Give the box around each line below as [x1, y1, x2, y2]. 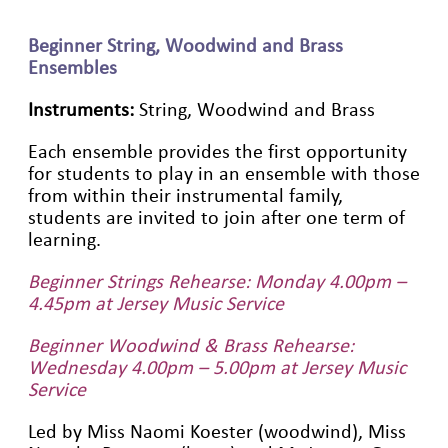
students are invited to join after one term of [28, 206, 405, 229]
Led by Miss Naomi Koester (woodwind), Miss [28, 420, 406, 443]
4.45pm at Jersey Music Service [28, 292, 284, 315]
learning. [28, 228, 101, 251]
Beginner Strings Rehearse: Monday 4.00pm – [28, 270, 406, 293]
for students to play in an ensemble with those [28, 162, 420, 185]
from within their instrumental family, [28, 184, 343, 207]
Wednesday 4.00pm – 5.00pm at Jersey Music [28, 356, 406, 379]
